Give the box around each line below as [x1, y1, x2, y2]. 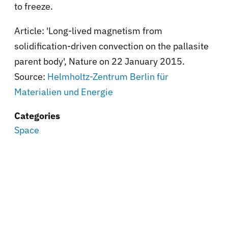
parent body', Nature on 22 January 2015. [14, 55, 185, 67]
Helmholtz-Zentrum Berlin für [47, 70, 168, 82]
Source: [14, 70, 47, 82]
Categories [14, 109, 60, 122]
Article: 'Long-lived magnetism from [14, 24, 162, 37]
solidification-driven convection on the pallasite [14, 40, 209, 52]
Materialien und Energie [14, 85, 113, 98]
